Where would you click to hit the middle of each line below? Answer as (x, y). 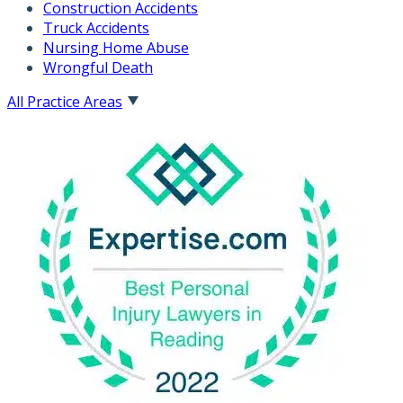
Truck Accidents (96, 27)
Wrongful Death (98, 67)
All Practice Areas (65, 101)
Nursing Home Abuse (116, 47)
